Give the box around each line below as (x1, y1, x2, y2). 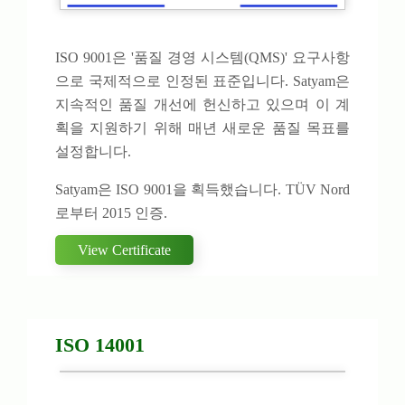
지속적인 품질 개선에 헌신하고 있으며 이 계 (55, 97, 350, 113)
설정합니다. (55, 144, 131, 160)
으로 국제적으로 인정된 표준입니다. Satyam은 (55, 73, 350, 89)
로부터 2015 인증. (55, 205, 167, 221)
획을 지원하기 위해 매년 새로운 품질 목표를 (55, 120, 350, 137)
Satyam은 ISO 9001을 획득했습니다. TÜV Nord (55, 182, 350, 198)
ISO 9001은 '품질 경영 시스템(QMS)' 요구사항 (55, 50, 350, 66)
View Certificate (78, 242, 171, 259)
